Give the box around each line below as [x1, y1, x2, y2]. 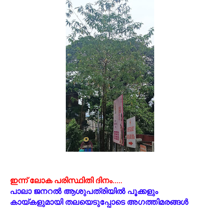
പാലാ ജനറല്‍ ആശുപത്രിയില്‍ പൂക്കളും [10, 187, 158, 196]
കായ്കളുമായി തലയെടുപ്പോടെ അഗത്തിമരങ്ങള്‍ [10, 197, 190, 207]
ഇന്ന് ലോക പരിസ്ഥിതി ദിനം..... [10, 176, 122, 186]
